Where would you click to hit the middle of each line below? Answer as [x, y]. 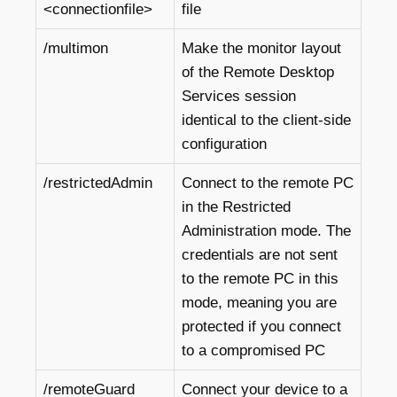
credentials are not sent [260, 255]
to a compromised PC [253, 350]
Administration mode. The [266, 231]
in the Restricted [236, 207]
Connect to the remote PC [268, 183]
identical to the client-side [266, 120]
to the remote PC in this [260, 279]
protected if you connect [261, 327]
